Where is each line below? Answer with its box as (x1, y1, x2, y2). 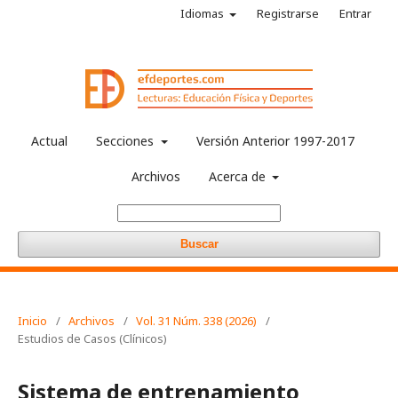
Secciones (96, 132, 158, 149)
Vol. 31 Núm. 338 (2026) (136, 313, 257, 329)
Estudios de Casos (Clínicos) (18, 330, 167, 346)
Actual (31, 132, 68, 149)
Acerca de (208, 168, 269, 185)
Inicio (18, 313, 47, 329)
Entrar (339, 5, 371, 21)
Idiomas (179, 5, 227, 21)
